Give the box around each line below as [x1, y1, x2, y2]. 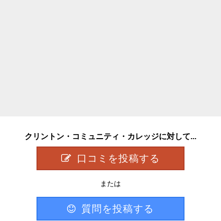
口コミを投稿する [77, 152, 160, 164]
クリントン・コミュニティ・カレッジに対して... [25, 131, 196, 141]
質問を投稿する [81, 203, 154, 214]
